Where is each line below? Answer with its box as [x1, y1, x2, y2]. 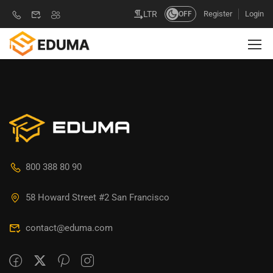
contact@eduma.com [26, 222, 113, 233]
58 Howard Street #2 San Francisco [26, 191, 169, 203]
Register [203, 9, 232, 18]
